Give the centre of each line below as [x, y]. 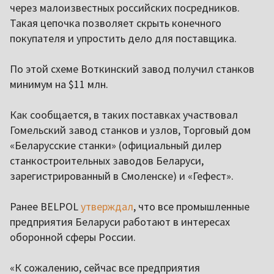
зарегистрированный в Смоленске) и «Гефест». [122, 176]
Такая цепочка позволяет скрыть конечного [116, 23]
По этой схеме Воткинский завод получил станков [132, 69]
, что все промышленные [191, 207]
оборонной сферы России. [73, 237]
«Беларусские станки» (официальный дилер [116, 146]
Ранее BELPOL [45, 207]
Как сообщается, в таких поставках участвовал [124, 115]
